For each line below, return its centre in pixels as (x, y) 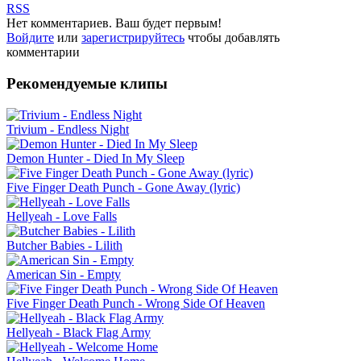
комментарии (43, 52)
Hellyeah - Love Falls (62, 216)
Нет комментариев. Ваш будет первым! (114, 23)
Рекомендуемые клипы (87, 83)
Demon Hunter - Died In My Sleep (95, 158)
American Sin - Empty (64, 274)
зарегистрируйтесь (133, 38)
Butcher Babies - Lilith (64, 245)
